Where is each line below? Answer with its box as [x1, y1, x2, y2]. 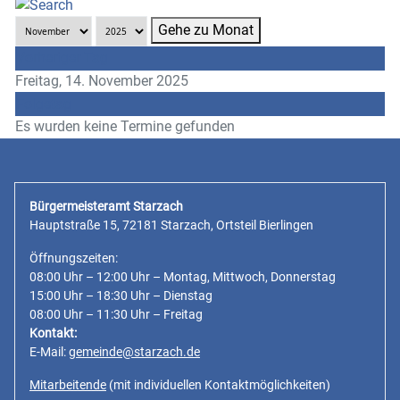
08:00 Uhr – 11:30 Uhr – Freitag [29, 306, 203, 321]
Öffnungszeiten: [29, 250, 118, 265]
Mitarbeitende [29, 377, 106, 392]
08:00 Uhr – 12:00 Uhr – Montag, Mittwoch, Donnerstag [29, 269, 336, 284]
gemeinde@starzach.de [69, 344, 200, 359]
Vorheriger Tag [16, 48, 108, 66]
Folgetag [16, 95, 71, 112]
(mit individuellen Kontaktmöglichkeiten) [106, 377, 330, 392]
